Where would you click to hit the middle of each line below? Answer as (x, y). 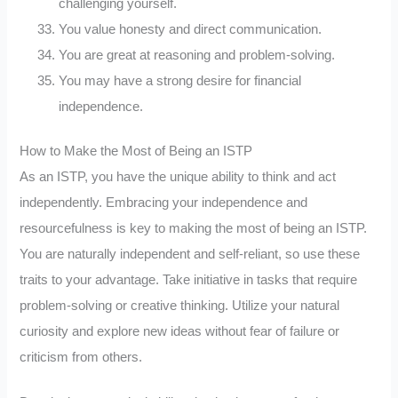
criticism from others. (81, 358)
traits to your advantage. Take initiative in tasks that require (189, 280)
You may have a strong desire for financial (180, 80)
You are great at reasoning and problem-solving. (197, 55)
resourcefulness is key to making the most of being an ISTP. (194, 229)
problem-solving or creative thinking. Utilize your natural (180, 306)
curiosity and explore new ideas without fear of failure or (180, 332)
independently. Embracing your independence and (164, 203)
